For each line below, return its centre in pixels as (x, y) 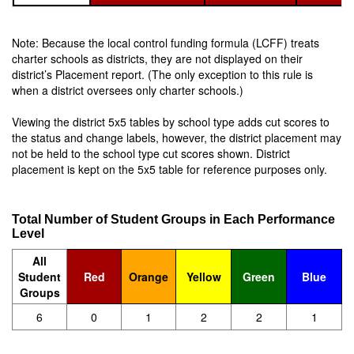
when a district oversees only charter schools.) (128, 90)
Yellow (203, 277)
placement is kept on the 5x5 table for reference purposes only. (169, 169)
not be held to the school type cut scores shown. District (151, 153)
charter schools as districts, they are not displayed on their (157, 58)
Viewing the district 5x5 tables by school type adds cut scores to (171, 122)
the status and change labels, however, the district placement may (177, 137)
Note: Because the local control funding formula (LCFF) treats (166, 43)
